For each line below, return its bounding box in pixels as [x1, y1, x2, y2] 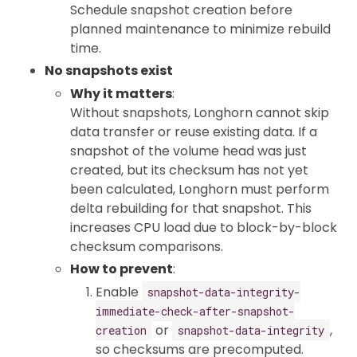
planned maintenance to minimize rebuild [70, 20, 331, 39]
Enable [96, 282, 142, 301]
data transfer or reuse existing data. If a [70, 122, 317, 141]
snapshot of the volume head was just [70, 141, 307, 160]
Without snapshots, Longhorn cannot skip [70, 103, 329, 122]
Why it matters [70, 84, 172, 103]
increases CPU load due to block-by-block [70, 218, 337, 237]
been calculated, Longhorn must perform [70, 179, 329, 198]
